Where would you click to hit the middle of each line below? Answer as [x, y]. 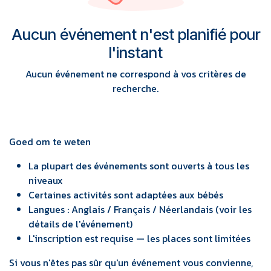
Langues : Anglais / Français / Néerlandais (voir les [140, 209]
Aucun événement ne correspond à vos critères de [135, 74]
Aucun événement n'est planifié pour [135, 34]
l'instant [135, 53]
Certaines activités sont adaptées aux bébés [126, 195]
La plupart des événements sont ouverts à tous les [139, 166]
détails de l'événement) [80, 224]
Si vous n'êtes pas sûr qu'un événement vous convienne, [131, 263]
